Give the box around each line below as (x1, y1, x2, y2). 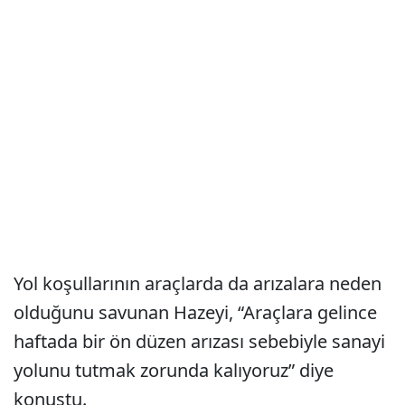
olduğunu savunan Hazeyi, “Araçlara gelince (14, 300, 377, 325)
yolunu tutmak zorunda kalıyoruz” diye (14, 358, 334, 382)
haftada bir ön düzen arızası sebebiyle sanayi (14, 329, 385, 353)
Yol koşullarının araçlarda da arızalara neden (14, 271, 381, 296)
